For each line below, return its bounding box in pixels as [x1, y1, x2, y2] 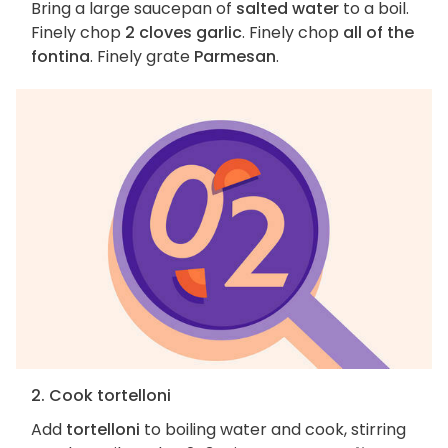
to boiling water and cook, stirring [140, 418, 406, 442]
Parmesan [194, 45, 276, 69]
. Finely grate [90, 45, 194, 69]
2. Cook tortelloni [31, 384, 171, 408]
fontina [31, 45, 90, 69]
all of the [343, 21, 414, 45]
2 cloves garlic [125, 21, 242, 45]
